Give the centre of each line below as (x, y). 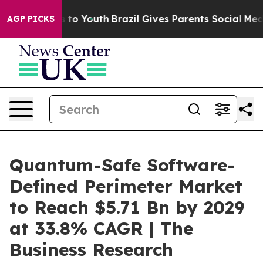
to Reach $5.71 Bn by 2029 (127, 207)
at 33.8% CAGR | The (101, 228)
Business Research (91, 249)
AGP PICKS (31, 19)
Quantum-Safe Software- (122, 165)
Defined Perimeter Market (126, 186)
